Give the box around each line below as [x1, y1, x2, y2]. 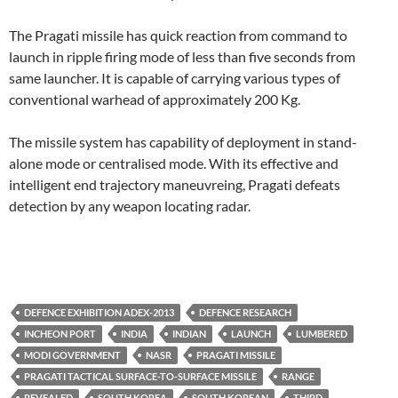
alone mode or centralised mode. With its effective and [9, 155, 338, 172]
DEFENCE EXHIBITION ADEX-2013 [24, 306, 174, 319]
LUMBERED [296, 328, 347, 340]
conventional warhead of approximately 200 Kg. [9, 91, 300, 108]
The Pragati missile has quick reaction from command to [9, 27, 347, 44]
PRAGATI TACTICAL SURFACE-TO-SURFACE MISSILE [24, 370, 257, 383]
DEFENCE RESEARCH [199, 306, 291, 319]
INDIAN [172, 328, 206, 340]
